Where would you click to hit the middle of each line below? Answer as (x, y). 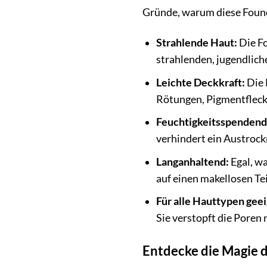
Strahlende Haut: (196, 43)
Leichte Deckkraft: (200, 82)
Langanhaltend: (192, 162)
